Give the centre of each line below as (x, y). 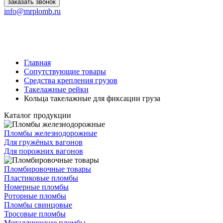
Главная (37, 62)
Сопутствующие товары (65, 71)
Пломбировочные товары (48, 169)
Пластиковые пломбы (41, 178)
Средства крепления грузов (71, 80)
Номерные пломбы (36, 187)
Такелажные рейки (56, 89)
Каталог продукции (38, 115)
